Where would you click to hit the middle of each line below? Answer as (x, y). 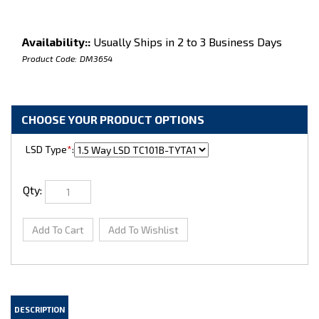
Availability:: (56, 42)
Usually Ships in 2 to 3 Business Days (186, 42)
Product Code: (49, 58)
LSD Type (45, 149)
